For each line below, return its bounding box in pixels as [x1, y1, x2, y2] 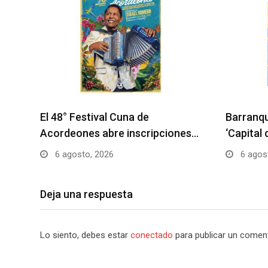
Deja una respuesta [40, 188, 133, 200]
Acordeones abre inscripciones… [40, 127, 199, 139]
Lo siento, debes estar [40, 230, 130, 240]
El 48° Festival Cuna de [40, 111, 149, 123]
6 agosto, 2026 [53, 149, 114, 160]
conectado [130, 230, 173, 240]
